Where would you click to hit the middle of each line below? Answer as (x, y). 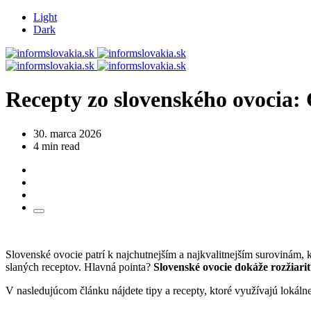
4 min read (57, 146)
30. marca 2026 (67, 133)
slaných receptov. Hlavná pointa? (79, 267)
